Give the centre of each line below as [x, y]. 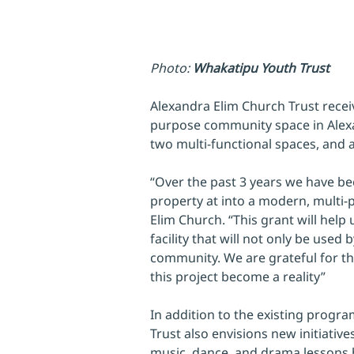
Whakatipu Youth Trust [261, 68]
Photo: [171, 68]
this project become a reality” [238, 276]
